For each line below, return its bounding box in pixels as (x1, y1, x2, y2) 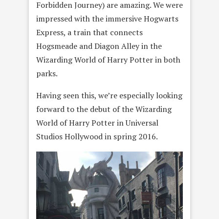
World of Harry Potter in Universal (36, 117, 158, 128)
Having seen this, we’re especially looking (36, 90, 182, 101)
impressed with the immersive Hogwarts (36, 13, 178, 24)
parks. (36, 68, 58, 79)
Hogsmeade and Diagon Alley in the (36, 41, 162, 51)
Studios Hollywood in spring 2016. (36, 131, 158, 142)
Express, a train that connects (36, 27, 143, 38)
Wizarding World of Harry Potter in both (36, 54, 180, 65)
